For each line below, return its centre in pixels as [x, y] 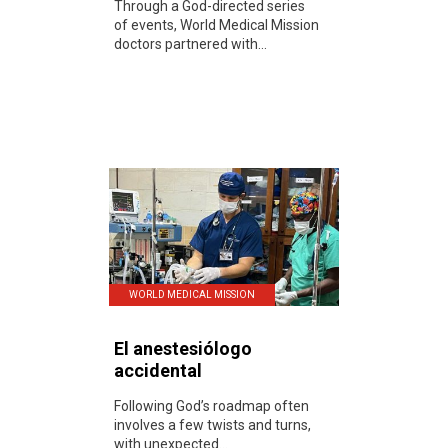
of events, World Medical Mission [216, 24]
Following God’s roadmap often [211, 405]
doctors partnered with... [190, 43]
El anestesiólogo [183, 348]
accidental [158, 370]
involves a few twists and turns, [212, 424]
